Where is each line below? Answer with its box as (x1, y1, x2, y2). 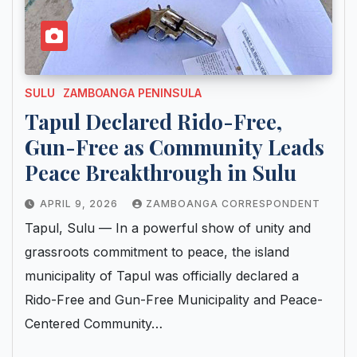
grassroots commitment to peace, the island (25, 244, 289, 261)
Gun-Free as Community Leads (25, 133, 324, 162)
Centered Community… (25, 316, 163, 332)
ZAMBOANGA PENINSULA (63, 86, 202, 100)
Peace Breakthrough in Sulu (25, 159, 296, 187)
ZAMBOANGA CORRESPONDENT (146, 198, 320, 210)
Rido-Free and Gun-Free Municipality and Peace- (25, 292, 323, 308)
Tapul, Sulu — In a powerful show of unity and (25, 220, 311, 237)
